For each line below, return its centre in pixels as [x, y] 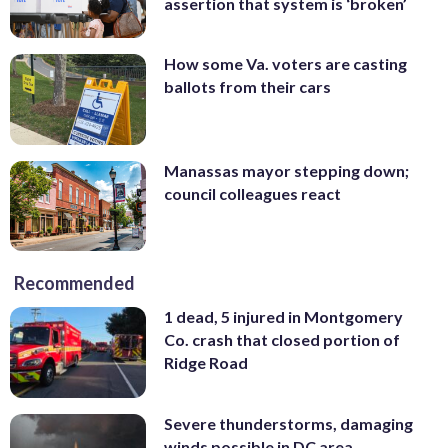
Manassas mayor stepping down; [286, 170]
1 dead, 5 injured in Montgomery [283, 317]
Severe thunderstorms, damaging [288, 424]
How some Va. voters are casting [285, 64]
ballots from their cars [247, 87]
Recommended [74, 283]
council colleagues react [252, 193]
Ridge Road [206, 363]
